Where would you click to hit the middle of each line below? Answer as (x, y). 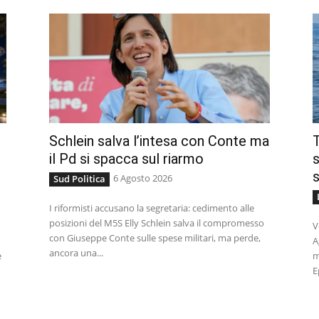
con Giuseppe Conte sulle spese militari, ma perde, (155, 238)
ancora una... (77, 253)
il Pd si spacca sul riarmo (127, 159)
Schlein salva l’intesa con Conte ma (159, 141)
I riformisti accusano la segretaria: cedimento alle (152, 208)
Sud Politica (80, 179)
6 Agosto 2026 (143, 178)
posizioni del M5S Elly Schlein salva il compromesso (157, 223)
